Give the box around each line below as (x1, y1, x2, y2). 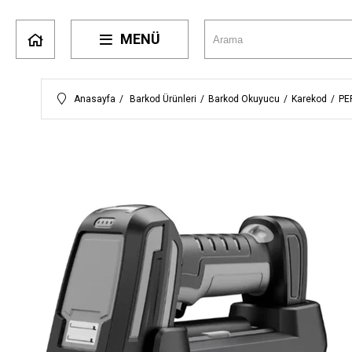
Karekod (291, 93, 327, 104)
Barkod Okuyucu (208, 93, 280, 104)
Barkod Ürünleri (130, 93, 196, 104)
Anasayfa (74, 93, 115, 104)
